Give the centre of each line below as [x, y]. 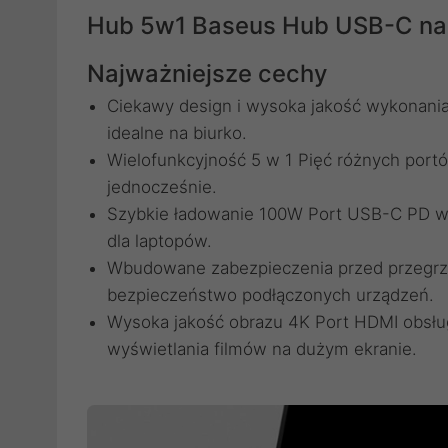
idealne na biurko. [177, 133]
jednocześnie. [162, 187]
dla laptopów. [159, 241]
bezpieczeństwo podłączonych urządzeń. [270, 295]
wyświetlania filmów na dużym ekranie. [262, 349]
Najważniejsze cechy [207, 73]
